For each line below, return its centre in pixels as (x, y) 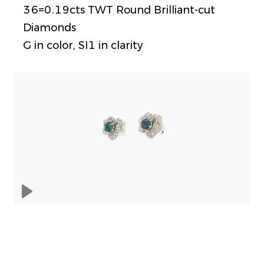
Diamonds (49, 28)
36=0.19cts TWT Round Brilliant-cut (119, 10)
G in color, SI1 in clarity (83, 45)
